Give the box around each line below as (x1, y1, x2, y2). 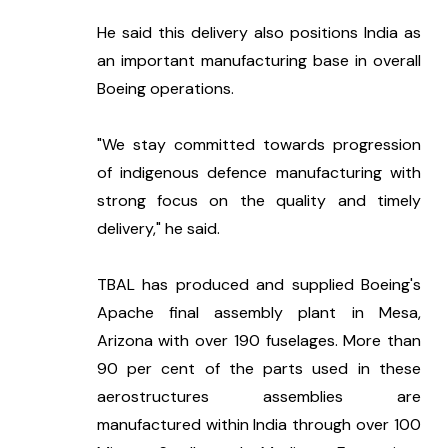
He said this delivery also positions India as (96, 22, 421, 44)
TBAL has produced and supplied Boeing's (96, 274, 421, 296)
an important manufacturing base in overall (96, 50, 421, 72)
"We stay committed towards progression (96, 134, 421, 156)
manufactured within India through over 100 (96, 414, 421, 436)
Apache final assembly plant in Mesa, (96, 302, 421, 324)
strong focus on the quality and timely (96, 190, 421, 212)
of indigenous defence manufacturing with (96, 162, 421, 184)
